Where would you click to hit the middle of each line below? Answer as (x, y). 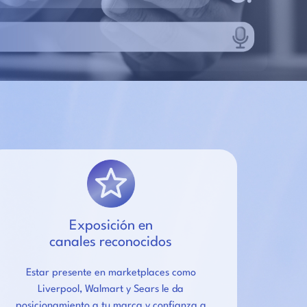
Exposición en (111, 226)
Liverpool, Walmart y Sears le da (111, 289)
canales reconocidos (111, 242)
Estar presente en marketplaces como (111, 273)
